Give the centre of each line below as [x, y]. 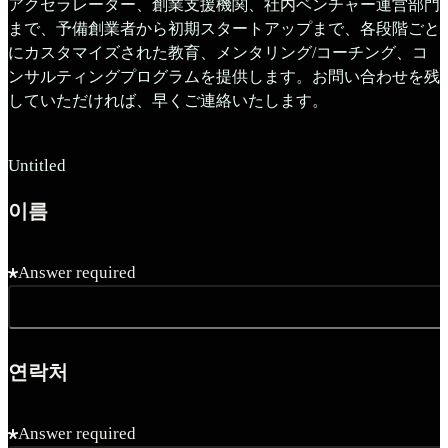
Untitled [37, 165]
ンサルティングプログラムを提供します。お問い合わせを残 [224, 76]
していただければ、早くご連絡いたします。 [168, 100]
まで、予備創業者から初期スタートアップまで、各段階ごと [224, 28]
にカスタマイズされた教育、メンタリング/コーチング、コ [218, 52]
